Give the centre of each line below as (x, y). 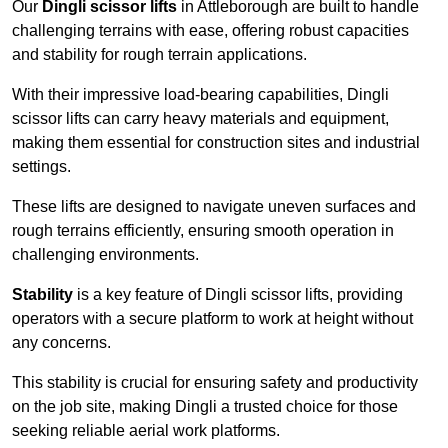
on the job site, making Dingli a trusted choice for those (205, 407)
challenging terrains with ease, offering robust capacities (210, 31)
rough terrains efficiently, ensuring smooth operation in (203, 231)
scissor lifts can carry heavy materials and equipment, (200, 119)
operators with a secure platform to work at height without (212, 319)
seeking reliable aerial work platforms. (146, 431)
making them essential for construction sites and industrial (216, 143)
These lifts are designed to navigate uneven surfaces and (214, 207)
